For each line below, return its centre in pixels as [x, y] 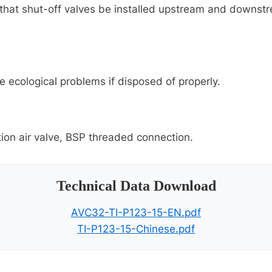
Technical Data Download [136, 186]
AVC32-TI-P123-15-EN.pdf [136, 213]
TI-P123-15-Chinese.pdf [136, 229]
